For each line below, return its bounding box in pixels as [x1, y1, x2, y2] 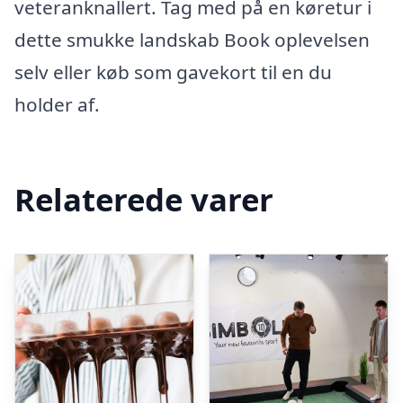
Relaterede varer [14, 177, 273, 220]
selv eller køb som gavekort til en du [14, 59, 332, 85]
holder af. [14, 92, 100, 117]
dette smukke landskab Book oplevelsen [14, 27, 370, 52]
